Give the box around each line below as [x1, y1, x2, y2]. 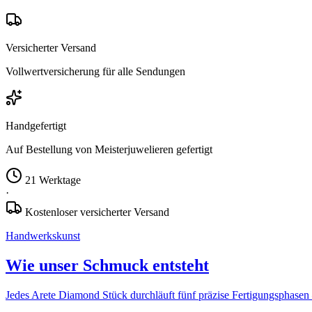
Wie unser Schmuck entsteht [6, 256, 209, 274]
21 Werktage [25, 173, 81, 186]
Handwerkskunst [6, 229, 80, 242]
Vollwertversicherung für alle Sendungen [6, 65, 185, 77]
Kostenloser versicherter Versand [25, 205, 169, 218]
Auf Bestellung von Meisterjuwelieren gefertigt [6, 143, 212, 155]
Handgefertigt [6, 119, 66, 132]
